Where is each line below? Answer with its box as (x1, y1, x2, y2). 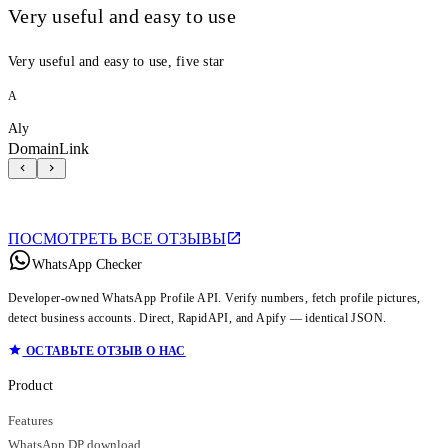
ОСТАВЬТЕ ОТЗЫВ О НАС (22, 343, 186, 358)
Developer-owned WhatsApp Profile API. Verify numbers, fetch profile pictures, (8, 290, 421, 305)
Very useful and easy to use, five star (8, 53, 225, 69)
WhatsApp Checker (32, 256, 143, 272)
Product (8, 377, 53, 393)
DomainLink (8, 139, 89, 157)
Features (8, 413, 53, 428)
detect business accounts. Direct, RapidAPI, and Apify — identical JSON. (8, 310, 387, 325)
